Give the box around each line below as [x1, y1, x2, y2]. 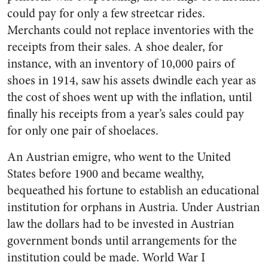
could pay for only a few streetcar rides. [7, 5, 205, 22]
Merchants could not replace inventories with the [7, 22, 254, 39]
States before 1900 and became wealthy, [7, 165, 204, 182]
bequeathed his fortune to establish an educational [7, 182, 259, 199]
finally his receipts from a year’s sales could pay [7, 105, 244, 123]
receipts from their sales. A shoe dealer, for [7, 38, 223, 56]
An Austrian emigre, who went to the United [7, 148, 231, 166]
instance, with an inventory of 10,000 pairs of [7, 55, 234, 72]
